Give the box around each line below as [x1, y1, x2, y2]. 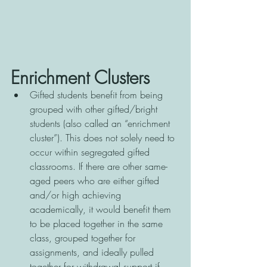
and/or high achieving [30, 188, 124, 202]
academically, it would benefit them [30, 203, 174, 216]
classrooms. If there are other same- [30, 160, 167, 173]
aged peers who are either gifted [30, 174, 162, 188]
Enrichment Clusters [11, 66, 150, 90]
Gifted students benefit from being [30, 88, 166, 102]
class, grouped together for [30, 231, 138, 245]
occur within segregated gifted [30, 145, 153, 159]
